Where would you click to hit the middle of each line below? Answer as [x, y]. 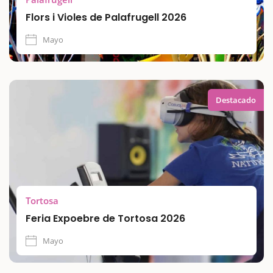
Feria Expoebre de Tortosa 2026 [105, 218]
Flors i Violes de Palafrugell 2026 [106, 17]
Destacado [236, 100]
